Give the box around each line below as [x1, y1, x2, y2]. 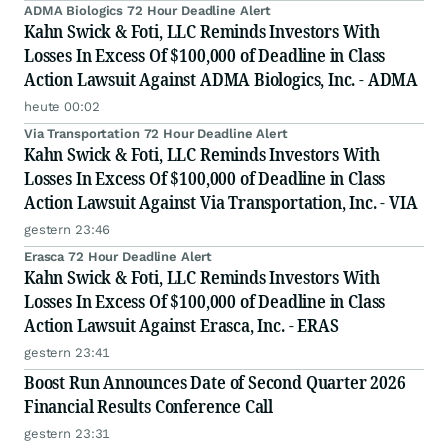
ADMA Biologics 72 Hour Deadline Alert [24, 3, 272, 19]
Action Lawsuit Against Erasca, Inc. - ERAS [24, 313, 339, 338]
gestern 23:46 [24, 222, 111, 238]
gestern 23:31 [24, 426, 111, 442]
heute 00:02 [24, 99, 100, 115]
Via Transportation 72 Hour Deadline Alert [24, 126, 288, 142]
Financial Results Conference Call [24, 394, 274, 419]
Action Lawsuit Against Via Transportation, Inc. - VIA [24, 190, 418, 215]
